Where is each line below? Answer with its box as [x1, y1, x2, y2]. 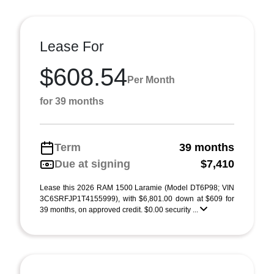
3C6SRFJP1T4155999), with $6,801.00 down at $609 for [40, 194, 234, 203]
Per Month [127, 74, 175, 85]
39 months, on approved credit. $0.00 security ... [40, 206, 200, 214]
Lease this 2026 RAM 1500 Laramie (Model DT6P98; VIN [40, 183, 234, 192]
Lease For [40, 39, 104, 54]
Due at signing [54, 158, 130, 170]
